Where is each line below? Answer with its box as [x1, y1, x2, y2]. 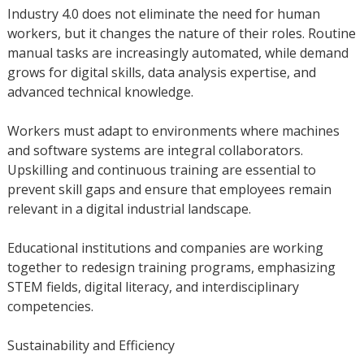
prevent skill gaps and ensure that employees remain [6, 180, 331, 199]
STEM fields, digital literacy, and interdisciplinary [6, 278, 299, 297]
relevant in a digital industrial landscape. [6, 200, 251, 219]
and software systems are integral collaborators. [6, 141, 303, 160]
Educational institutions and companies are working [6, 239, 323, 258]
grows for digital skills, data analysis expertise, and [6, 63, 316, 82]
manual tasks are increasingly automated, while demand [6, 44, 349, 63]
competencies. [6, 297, 93, 316]
